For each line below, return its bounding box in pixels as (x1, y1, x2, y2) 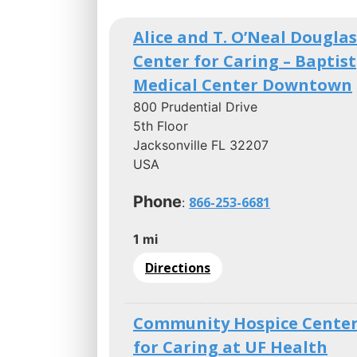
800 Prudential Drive (133, 98, 257, 115)
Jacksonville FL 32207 (133, 136, 269, 153)
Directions (145, 258, 210, 277)
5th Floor (133, 117, 188, 134)
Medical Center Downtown (133, 73, 352, 96)
